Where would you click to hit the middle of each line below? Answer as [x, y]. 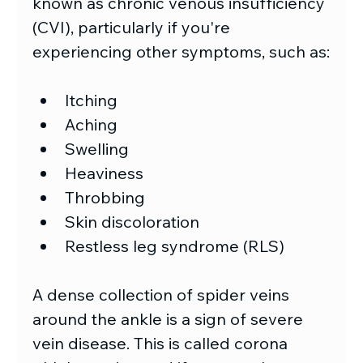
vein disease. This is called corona [162, 343]
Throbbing [105, 197]
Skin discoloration [132, 221]
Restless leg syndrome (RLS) [175, 246]
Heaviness [105, 173]
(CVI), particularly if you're [134, 27]
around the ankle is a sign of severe [170, 318]
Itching [92, 100]
